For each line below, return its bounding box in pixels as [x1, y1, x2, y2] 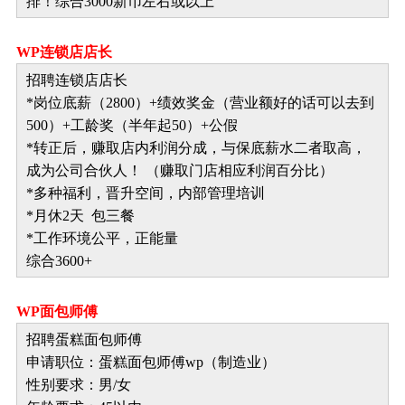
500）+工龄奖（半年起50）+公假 [26, 118, 238, 133]
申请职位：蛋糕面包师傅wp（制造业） [26, 354, 276, 370]
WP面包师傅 [16, 304, 98, 319]
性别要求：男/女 [26, 377, 131, 392]
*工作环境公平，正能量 [26, 231, 178, 246]
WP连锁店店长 [16, 44, 112, 60]
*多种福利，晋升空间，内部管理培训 [26, 185, 265, 201]
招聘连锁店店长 [26, 72, 127, 88]
